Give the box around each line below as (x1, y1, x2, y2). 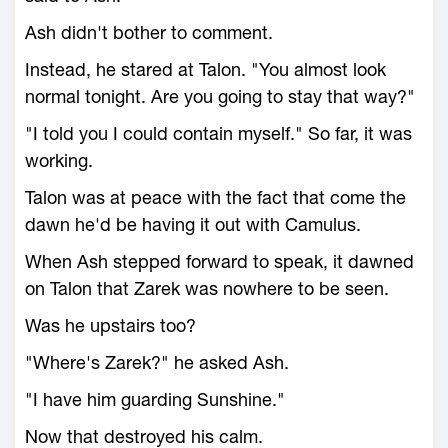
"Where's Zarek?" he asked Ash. (25, 352, 289, 373)
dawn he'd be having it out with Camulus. (25, 214, 361, 235)
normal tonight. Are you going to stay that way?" (25, 86, 415, 107)
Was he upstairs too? (25, 315, 196, 336)
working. (25, 150, 93, 171)
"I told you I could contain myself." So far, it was (25, 123, 412, 144)
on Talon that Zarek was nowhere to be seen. (25, 278, 389, 299)
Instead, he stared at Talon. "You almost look (25, 59, 386, 80)
